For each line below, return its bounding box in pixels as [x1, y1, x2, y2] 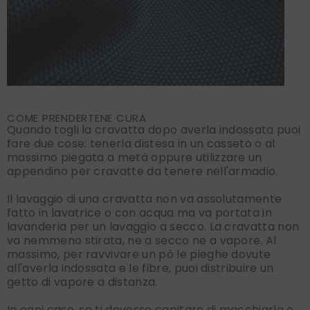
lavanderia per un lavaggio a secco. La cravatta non [7, 219, 300, 235]
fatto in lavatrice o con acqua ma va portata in [7, 205, 273, 221]
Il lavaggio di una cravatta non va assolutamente [7, 191, 282, 208]
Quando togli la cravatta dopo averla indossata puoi [7, 122, 301, 138]
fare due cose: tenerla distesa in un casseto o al [7, 136, 275, 152]
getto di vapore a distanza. [7, 274, 158, 291]
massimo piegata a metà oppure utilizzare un [7, 149, 262, 166]
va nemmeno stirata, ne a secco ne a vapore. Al [7, 232, 277, 249]
